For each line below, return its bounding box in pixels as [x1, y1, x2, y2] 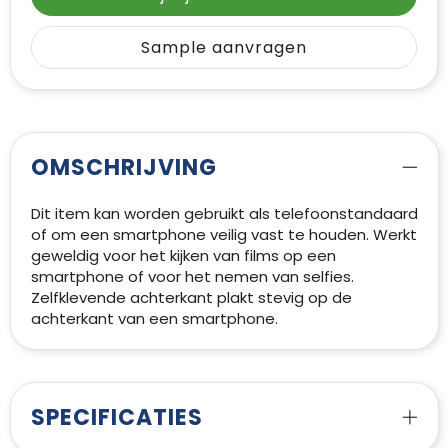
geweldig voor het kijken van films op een [30, 244, 336, 266]
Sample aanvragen [141, 35, 307, 59]
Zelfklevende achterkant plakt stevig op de [30, 286, 352, 308]
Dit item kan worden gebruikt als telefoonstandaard [30, 202, 418, 224]
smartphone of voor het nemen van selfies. [30, 265, 354, 287]
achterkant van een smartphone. [30, 307, 278, 329]
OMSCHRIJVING [30, 151, 217, 183]
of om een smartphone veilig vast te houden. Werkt [30, 223, 417, 245]
